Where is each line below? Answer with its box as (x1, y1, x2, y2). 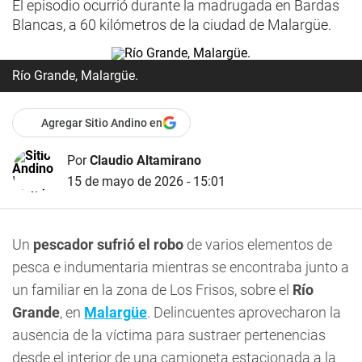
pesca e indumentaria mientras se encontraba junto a (12, 259, 349, 276)
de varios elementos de (183, 236, 332, 253)
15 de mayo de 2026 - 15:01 (67, 173, 225, 189)
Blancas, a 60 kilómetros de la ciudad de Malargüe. (12, 16, 331, 33)
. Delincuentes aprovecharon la (147, 304, 341, 321)
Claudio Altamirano (90, 152, 201, 168)
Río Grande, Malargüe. (12, 68, 138, 83)
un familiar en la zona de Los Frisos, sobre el (12, 281, 293, 298)
